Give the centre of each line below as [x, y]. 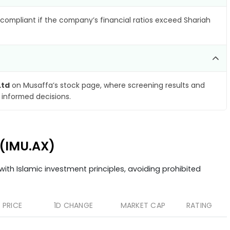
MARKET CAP [143, 205]
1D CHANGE [73, 205]
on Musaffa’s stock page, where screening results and [107, 85]
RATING [199, 205]
